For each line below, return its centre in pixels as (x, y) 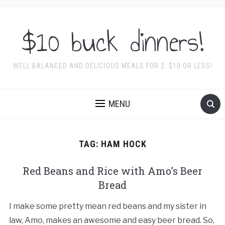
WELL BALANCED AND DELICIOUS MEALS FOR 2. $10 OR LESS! (113, 66)
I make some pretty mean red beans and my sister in (107, 206)
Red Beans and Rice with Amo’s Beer (113, 171)
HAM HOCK (124, 144)
